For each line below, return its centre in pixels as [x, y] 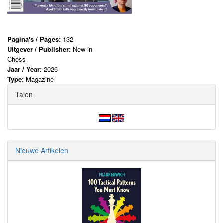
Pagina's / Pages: [35, 39]
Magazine [40, 79]
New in [82, 49]
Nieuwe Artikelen [42, 151]
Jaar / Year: [26, 69]
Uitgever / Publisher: [40, 49]
